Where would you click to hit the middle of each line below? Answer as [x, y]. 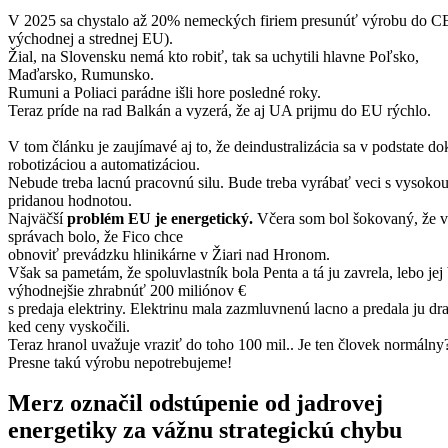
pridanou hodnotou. [70, 200]
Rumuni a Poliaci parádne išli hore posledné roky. [164, 92]
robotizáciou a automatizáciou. [104, 164]
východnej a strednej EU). [90, 38]
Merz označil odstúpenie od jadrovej [195, 402]
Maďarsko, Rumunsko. [81, 74]
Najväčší [37, 218]
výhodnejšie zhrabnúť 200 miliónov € [127, 290]
